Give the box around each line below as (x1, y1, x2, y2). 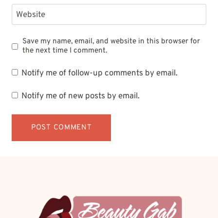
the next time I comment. (22, 46, 108, 56)
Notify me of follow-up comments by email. (21, 68, 178, 79)
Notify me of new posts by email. (21, 91, 140, 102)
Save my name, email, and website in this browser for (22, 36, 200, 47)
